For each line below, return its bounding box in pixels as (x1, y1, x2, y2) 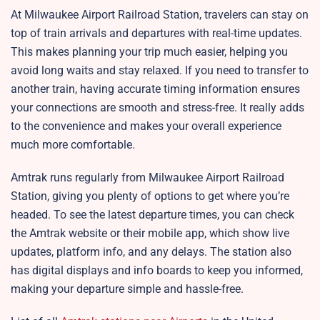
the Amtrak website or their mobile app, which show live (11, 226, 289, 241)
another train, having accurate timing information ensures (11, 82, 300, 96)
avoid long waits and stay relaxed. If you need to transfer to (11, 64, 309, 78)
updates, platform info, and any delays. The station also (11, 245, 291, 259)
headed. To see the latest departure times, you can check (11, 208, 294, 222)
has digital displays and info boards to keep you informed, (11, 264, 303, 278)
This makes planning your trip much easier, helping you (11, 45, 288, 59)
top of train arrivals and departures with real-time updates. (11, 26, 302, 41)
